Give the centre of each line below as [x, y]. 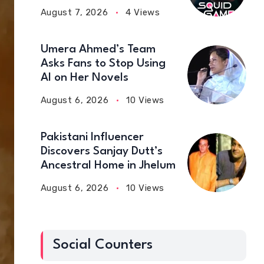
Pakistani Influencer [92, 137]
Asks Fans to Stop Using [103, 64]
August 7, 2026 [74, 12]
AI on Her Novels [84, 78]
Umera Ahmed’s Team [98, 49]
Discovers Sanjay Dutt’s [101, 151]
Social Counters [102, 245]
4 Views [143, 12]
